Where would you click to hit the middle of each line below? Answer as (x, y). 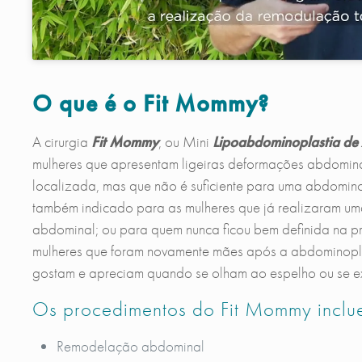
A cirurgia (61, 142)
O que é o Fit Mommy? (150, 104)
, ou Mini (185, 142)
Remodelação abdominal (130, 347)
